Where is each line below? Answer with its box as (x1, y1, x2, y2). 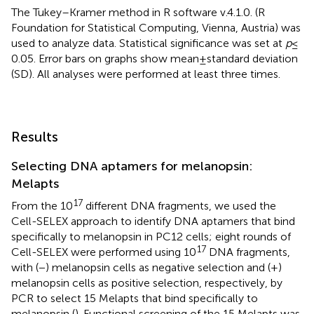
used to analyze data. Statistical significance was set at (11, 36, 285, 50)
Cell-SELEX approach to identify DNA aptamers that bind (11, 214, 295, 228)
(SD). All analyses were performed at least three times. (11, 67, 280, 81)
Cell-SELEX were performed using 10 (11, 245, 196, 259)
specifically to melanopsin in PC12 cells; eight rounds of (11, 230, 291, 244)
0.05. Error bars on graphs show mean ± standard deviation (11, 52, 298, 66)
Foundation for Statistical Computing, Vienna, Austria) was (11, 21, 301, 35)
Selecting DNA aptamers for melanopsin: (11, 158, 252, 175)
